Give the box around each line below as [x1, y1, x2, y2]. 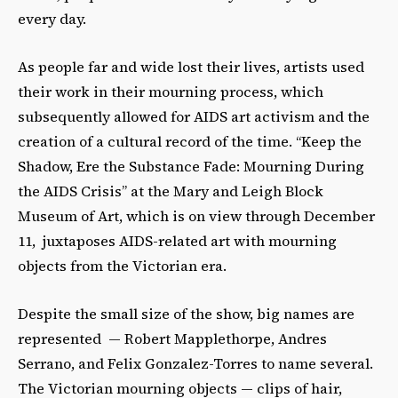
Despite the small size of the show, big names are [18, 304, 354, 324]
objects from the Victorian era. [18, 256, 227, 276]
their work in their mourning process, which [18, 82, 323, 102]
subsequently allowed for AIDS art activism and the [18, 107, 370, 127]
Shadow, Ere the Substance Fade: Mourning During [18, 156, 364, 177]
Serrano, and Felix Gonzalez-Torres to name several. [18, 354, 373, 374]
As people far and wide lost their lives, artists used [18, 57, 364, 77]
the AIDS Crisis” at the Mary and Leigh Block [18, 181, 323, 202]
